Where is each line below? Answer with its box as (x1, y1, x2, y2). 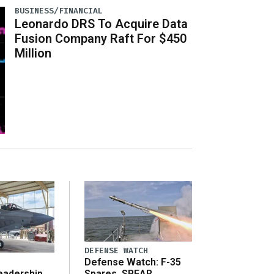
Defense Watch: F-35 (84, 256, 181, 268)
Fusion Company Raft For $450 (15, 31, 187, 46)
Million (15, 45, 52, 61)
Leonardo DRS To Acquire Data (15, 16, 188, 31)
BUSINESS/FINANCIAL (15, 5, 103, 16)
